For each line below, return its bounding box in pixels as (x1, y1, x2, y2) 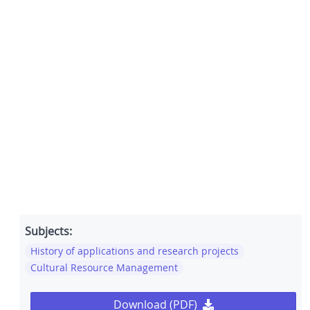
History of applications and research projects (30, 244, 239, 258)
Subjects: (25, 224, 72, 239)
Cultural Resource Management (30, 261, 178, 275)
